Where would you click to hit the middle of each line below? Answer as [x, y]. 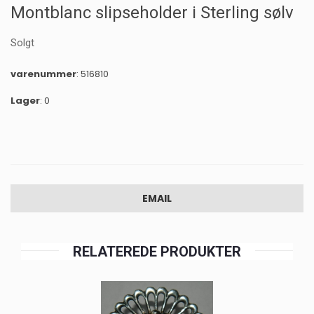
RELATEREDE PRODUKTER [157, 252]
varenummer [43, 74]
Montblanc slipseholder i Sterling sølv [152, 13]
